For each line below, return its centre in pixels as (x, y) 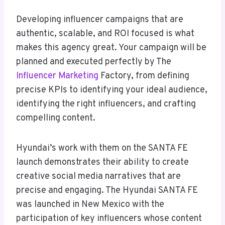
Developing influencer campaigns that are (100, 20)
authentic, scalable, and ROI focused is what (105, 34)
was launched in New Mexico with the (90, 205)
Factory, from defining (144, 76)
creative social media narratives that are (98, 177)
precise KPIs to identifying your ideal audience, (112, 90)
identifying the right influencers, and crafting (106, 104)
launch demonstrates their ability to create (102, 163)
